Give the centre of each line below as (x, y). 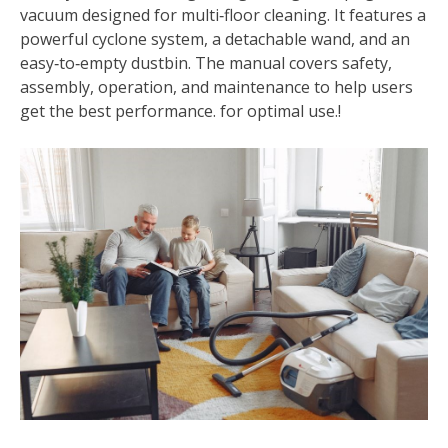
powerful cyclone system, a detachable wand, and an (215, 39)
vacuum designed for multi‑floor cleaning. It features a (223, 15)
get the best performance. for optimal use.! (180, 111)
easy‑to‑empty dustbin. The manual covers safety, (206, 63)
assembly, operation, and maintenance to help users (216, 87)
